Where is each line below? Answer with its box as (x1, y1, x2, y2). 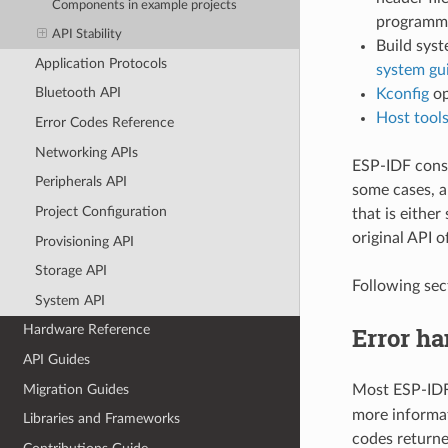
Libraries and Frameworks (23, 411, 181, 427)
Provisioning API (34, 233, 134, 249)
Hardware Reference (23, 322, 151, 338)
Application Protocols (34, 55, 167, 71)
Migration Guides (23, 381, 130, 397)
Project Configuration (34, 203, 167, 219)
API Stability (52, 27, 123, 41)
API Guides (23, 352, 91, 368)
